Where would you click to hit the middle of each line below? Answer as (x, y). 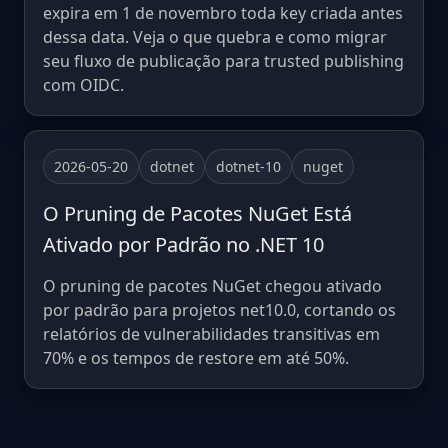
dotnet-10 (248, 166)
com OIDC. (83, 85)
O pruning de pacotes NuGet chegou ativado (212, 286)
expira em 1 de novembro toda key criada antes (223, 13)
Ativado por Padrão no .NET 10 (183, 244)
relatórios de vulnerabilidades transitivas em (211, 334)
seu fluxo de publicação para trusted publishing (223, 61)
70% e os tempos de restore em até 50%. (196, 358)
